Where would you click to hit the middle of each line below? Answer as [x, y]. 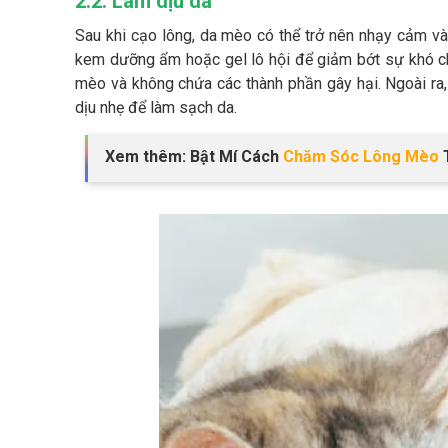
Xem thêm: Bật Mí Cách [194, 156]
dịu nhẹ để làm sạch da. [156, 107]
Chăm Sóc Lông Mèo [361, 156]
